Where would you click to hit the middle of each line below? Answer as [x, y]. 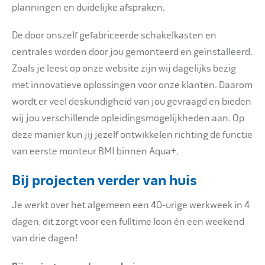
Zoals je [29, 69]
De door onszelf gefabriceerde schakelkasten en [114, 35]
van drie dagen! [45, 238]
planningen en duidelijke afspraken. [88, 8]
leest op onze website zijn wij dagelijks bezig [141, 69]
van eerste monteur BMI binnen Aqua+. [95, 151]
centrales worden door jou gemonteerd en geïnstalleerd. [132, 52]
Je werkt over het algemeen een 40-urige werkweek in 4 [131, 205]
